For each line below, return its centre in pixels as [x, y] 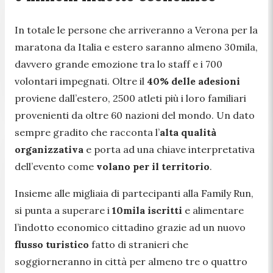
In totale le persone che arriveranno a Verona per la [136, 30]
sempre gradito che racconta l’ [87, 132]
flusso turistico [52, 244]
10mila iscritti [147, 210]
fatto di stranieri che [139, 244]
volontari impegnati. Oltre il [81, 81]
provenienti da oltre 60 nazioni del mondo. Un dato [135, 115]
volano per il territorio [153, 166]
